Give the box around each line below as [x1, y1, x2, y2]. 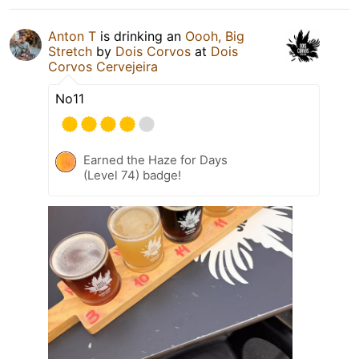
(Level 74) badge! [83, 167, 181, 183]
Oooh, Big [185, 27, 244, 44]
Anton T [48, 27, 96, 44]
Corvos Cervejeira [48, 58, 158, 75]
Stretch [48, 42, 92, 59]
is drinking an [96, 27, 185, 44]
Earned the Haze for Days [83, 151, 228, 167]
